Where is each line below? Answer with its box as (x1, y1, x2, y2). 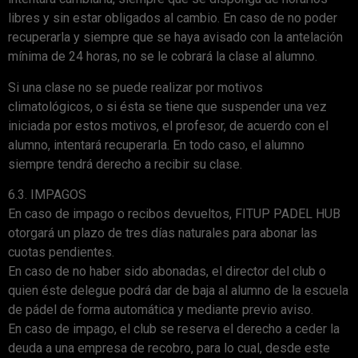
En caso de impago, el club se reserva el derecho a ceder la (8, 321, 340, 337)
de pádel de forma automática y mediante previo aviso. (8, 302, 313, 318)
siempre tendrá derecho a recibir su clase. (8, 156, 242, 172)
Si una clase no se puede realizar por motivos (8, 79, 263, 95)
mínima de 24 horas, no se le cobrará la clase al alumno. (8, 49, 317, 65)
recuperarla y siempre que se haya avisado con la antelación (8, 30, 343, 46)
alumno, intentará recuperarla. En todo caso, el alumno (8, 137, 304, 153)
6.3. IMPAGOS (8, 187, 86, 203)
